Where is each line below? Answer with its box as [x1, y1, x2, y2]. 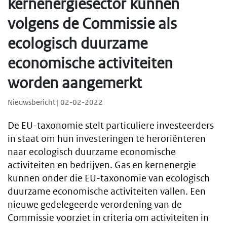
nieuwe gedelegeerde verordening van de [8, 199, 182, 211]
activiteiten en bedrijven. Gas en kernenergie [8, 159, 196, 171]
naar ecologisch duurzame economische [8, 146, 176, 158]
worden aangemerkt [8, 73, 142, 92]
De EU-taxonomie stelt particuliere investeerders [8, 120, 214, 132]
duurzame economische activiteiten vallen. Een [8, 185, 206, 198]
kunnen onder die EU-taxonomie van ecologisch [8, 172, 210, 184]
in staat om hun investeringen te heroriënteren [8, 133, 206, 145]
